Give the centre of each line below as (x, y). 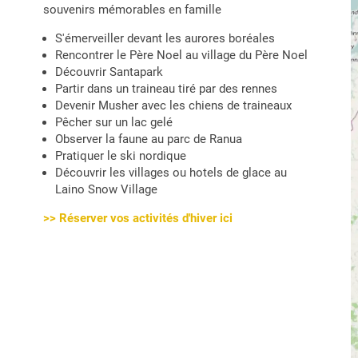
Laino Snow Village (106, 189)
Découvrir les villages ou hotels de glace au (171, 173)
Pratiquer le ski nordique (121, 156)
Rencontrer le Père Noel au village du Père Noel (181, 55)
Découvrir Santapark (109, 72)
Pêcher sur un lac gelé (114, 122)
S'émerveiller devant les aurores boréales (165, 38)
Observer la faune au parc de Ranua (149, 139)
